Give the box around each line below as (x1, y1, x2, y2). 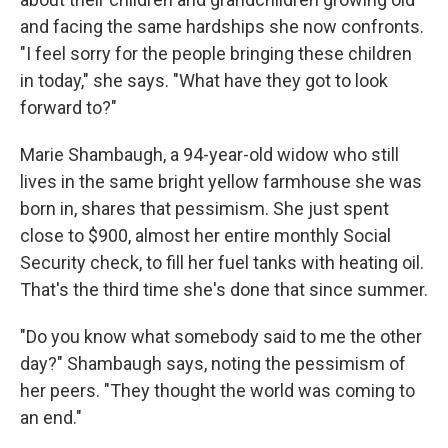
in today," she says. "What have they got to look (20, 69, 388, 91)
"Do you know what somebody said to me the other (20, 325, 422, 347)
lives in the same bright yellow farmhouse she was (20, 170, 422, 192)
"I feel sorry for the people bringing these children (20, 42, 412, 64)
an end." (20, 406, 82, 428)
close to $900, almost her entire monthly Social (20, 224, 391, 246)
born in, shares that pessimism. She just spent (20, 197, 389, 219)
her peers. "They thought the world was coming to (20, 379, 415, 401)
